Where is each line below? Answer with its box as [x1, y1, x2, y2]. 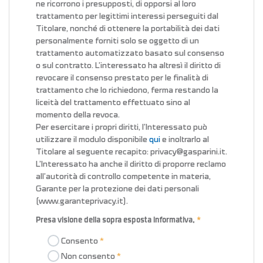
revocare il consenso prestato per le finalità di [36, 74, 208, 82]
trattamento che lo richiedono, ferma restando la [36, 86, 218, 95]
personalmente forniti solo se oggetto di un [36, 37, 199, 45]
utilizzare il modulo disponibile [36, 136, 149, 144]
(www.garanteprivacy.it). [36, 197, 128, 205]
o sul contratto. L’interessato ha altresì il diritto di [36, 62, 221, 70]
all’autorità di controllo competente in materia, [36, 173, 211, 181]
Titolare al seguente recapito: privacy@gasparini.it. [36, 148, 227, 156]
